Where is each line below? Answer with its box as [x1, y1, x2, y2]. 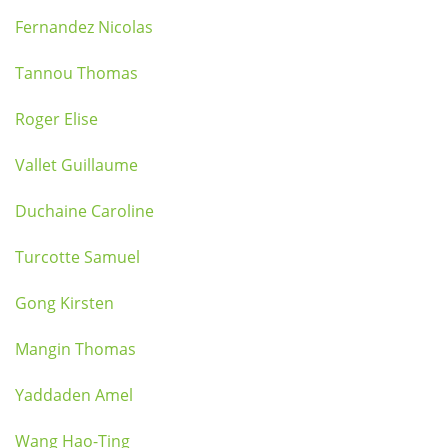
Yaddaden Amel [15, 384, 133, 406]
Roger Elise [15, 108, 98, 130]
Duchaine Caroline [15, 200, 154, 222]
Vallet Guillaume [15, 154, 138, 176]
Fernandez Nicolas [15, 16, 153, 38]
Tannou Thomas [15, 62, 138, 84]
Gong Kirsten [15, 292, 114, 314]
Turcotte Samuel [15, 246, 140, 268]
